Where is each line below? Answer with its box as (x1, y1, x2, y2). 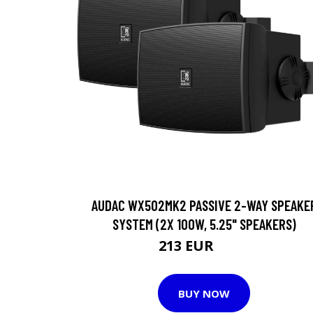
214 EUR (217, 242, 249, 254)
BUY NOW (178, 286, 230, 300)
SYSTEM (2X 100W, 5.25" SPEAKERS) (112, 215, 296, 233)
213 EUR (159, 236, 217, 255)
